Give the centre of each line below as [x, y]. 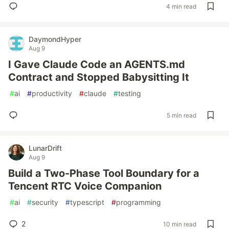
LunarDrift [45, 148]
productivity [52, 93]
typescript [87, 202]
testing [130, 93]
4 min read [181, 6]
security [45, 202]
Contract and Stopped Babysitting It [99, 77]
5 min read [181, 115]
